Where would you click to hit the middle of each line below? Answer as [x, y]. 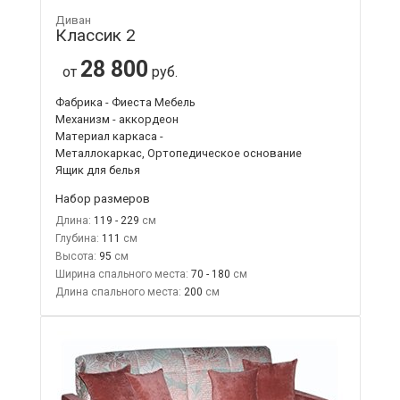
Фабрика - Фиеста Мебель [125, 102]
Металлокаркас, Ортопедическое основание [178, 153]
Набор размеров [102, 198]
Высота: [75, 256]
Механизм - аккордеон [117, 119]
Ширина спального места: [121, 274]
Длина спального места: [118, 292]
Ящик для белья [97, 170]
